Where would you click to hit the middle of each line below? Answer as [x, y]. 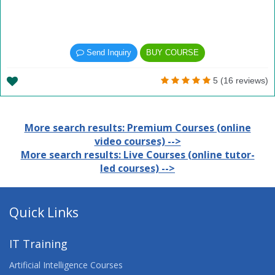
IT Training [38, 244]
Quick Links [44, 212]
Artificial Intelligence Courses [66, 265]
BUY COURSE [172, 52]
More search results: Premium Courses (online [137, 128]
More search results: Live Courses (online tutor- [137, 155]
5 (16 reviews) [239, 80]
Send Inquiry [108, 52]
